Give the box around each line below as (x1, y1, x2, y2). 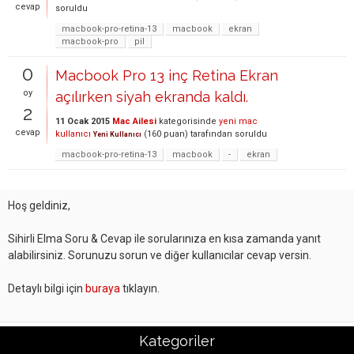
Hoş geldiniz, (8, 199, 70, 212)
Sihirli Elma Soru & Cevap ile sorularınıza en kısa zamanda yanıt (8, 232, 321, 245)
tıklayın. (120, 282, 160, 295)
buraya (85, 282, 120, 295)
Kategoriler (139, 333, 215, 349)
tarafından (190, 129, 232, 139)
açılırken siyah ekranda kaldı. (55, 88, 248, 105)
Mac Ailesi (112, 116, 156, 126)
